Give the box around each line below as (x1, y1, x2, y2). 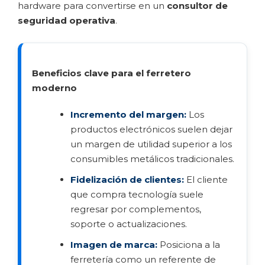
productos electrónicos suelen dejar (70, 123, 232, 135)
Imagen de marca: (70, 238, 157, 250)
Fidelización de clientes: (70, 173, 184, 185)
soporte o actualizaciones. (70, 218, 187, 230)
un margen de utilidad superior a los (70, 138, 232, 150)
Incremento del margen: (70, 108, 186, 120)
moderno (32, 82, 77, 93)
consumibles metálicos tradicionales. (70, 153, 234, 164)
